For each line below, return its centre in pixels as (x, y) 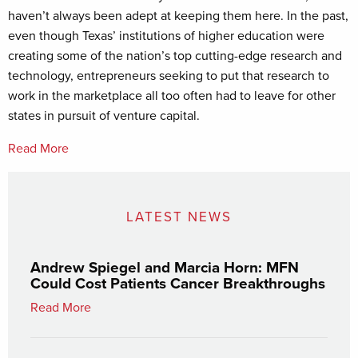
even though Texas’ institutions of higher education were (166, 36)
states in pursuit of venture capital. (104, 115)
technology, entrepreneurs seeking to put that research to (169, 76)
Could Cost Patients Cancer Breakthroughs (178, 283)
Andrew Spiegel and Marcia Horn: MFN (165, 267)
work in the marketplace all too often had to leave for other (172, 95)
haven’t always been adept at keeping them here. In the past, (178, 16)
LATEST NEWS (179, 217)
